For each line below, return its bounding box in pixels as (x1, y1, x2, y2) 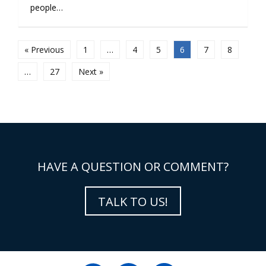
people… (30, 1, 63, 13)
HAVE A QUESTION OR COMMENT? (37, 158, 229, 175)
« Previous (24, 43, 64, 55)
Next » (78, 65, 103, 77)
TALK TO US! (98, 193, 168, 210)
